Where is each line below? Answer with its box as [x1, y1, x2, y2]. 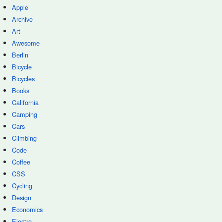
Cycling [12, 181, 32, 190]
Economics [12, 205, 43, 214]
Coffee [12, 157, 30, 166]
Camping [12, 110, 37, 119]
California [12, 98, 39, 107]
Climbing [12, 133, 37, 143]
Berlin [12, 50, 28, 59]
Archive [12, 14, 33, 24]
